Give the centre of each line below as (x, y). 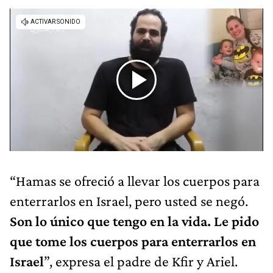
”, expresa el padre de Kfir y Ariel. (141, 261)
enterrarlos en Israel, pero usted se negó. (129, 200)
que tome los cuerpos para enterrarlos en (133, 241)
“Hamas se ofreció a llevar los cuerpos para (135, 180)
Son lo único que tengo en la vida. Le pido (134, 221)
